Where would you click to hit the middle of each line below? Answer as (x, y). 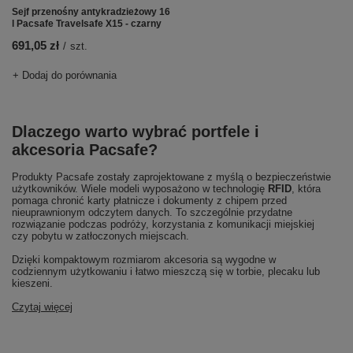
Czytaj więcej (42, 307)
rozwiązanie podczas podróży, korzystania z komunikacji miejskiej (163, 225)
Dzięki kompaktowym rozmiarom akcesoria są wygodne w (144, 260)
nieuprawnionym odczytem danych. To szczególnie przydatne (152, 213)
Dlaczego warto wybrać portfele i (136, 132)
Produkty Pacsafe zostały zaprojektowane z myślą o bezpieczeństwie (171, 177)
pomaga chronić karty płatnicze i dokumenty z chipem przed (149, 201)
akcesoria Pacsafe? (85, 150)
